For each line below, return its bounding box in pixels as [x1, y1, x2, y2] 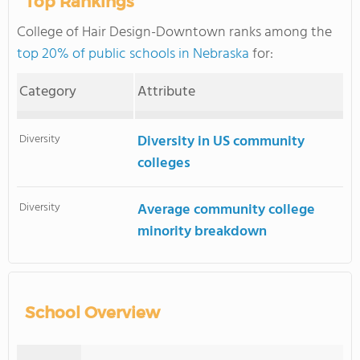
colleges [137, 152, 191, 175]
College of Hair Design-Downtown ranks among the [17, 21, 332, 44]
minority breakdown [137, 220, 268, 243]
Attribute [137, 80, 196, 104]
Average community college [137, 198, 316, 222]
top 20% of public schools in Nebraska [17, 43, 249, 66]
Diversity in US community [137, 130, 305, 153]
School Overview [25, 303, 160, 322]
